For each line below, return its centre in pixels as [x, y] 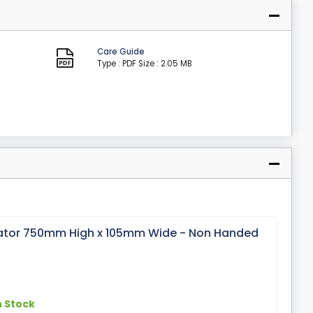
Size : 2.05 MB [165, 64]
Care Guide [121, 52]
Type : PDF [116, 64]
